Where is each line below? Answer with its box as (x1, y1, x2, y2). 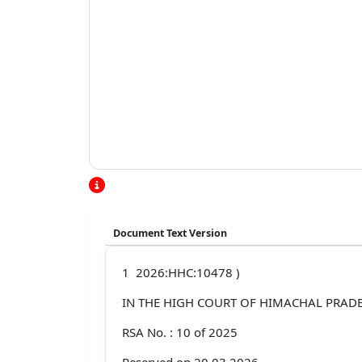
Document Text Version (112, 225, 227, 240)
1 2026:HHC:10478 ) (121, 263, 240, 280)
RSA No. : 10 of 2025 (121, 323, 238, 340)
